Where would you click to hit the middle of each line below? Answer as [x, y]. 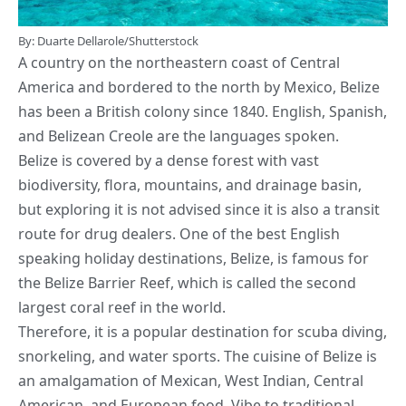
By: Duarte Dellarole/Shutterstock [108, 41]
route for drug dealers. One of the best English [179, 234]
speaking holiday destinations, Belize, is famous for [193, 259]
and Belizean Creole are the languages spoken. [179, 136]
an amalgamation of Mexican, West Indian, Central [191, 381]
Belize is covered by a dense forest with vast [169, 161]
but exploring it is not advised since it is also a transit [199, 210]
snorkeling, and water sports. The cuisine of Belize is [198, 357]
